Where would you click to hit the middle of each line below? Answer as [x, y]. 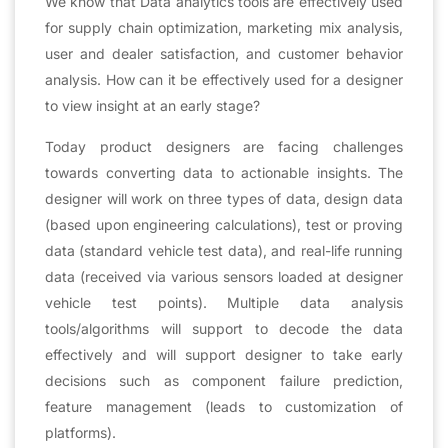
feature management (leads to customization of [224, 406]
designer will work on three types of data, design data [224, 198]
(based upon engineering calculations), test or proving [224, 224]
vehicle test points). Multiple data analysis [224, 302]
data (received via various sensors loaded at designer [224, 276]
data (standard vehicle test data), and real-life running [224, 250]
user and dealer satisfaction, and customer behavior [224, 53]
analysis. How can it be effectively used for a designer [224, 79]
